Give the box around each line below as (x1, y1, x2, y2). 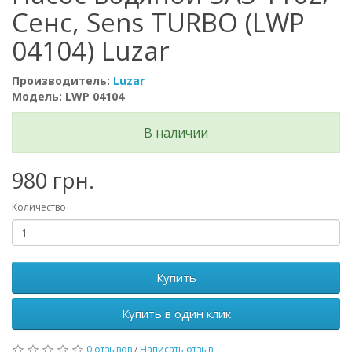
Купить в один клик (121, 306, 231, 321)
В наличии (144, 124, 208, 141)
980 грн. (12, 166, 94, 195)
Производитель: (12, 73, 113, 88)
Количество (12, 200, 66, 214)
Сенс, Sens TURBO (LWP (12, 5, 305, 40)
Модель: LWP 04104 (12, 89, 124, 104)
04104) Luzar (12, 33, 170, 68)
